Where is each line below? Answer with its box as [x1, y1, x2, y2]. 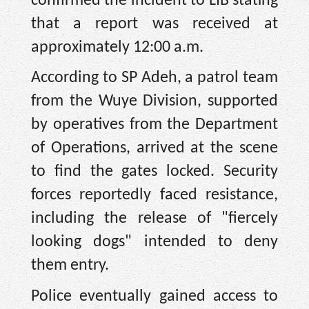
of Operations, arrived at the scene [31, 140, 278, 157]
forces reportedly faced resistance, [31, 187, 278, 204]
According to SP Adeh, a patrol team [31, 70, 278, 87]
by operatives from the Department [31, 117, 278, 134]
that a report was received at [31, 15, 278, 32]
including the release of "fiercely [31, 210, 278, 228]
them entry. [31, 257, 109, 275]
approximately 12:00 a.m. [31, 39, 203, 56]
